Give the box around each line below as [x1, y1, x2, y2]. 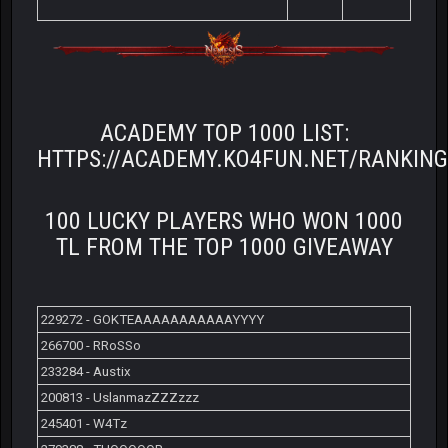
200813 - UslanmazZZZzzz [41, 389, 199, 405]
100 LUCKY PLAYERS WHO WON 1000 [45, 206, 403, 235]
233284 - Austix [41, 363, 131, 379]
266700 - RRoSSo [41, 337, 141, 353]
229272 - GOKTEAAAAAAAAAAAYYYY [41, 311, 264, 327]
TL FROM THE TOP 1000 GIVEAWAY [55, 232, 393, 261]
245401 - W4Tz [41, 415, 127, 431]
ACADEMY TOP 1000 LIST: [99, 118, 349, 147]
